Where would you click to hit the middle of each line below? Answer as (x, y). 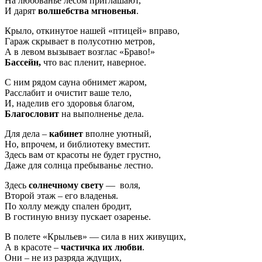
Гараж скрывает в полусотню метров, (80, 42)
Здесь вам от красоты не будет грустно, (83, 155)
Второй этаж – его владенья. (61, 196)
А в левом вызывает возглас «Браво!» (80, 52)
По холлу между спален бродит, (68, 206)
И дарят (21, 11)
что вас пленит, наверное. (94, 63)
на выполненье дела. (101, 114)
